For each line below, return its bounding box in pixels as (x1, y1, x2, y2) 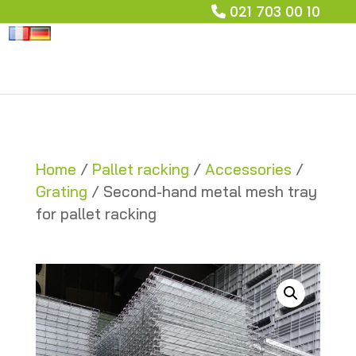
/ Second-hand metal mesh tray (87, 182, 317, 201)
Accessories (204, 160, 292, 179)
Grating (35, 182, 87, 201)
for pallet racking (35, 204, 157, 223)
